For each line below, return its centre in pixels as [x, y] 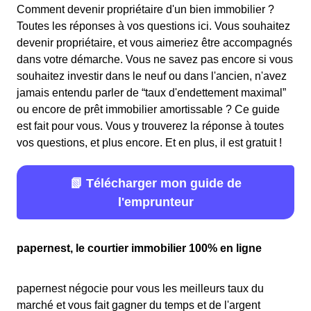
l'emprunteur [155, 202]
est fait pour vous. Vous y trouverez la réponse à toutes [150, 126]
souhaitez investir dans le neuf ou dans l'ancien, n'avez [152, 76]
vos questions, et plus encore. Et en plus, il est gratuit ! [149, 143]
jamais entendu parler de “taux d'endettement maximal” [151, 93]
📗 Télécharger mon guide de [155, 183]
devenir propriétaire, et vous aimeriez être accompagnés [154, 43]
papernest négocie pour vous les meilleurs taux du [140, 288]
